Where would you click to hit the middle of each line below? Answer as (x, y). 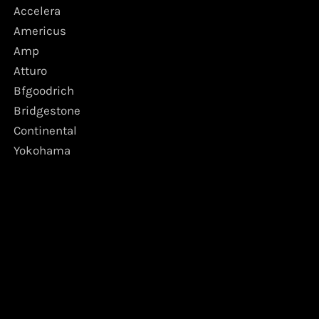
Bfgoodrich (44, 90)
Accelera (37, 10)
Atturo (30, 70)
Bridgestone (47, 110)
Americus (40, 30)
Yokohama (42, 150)
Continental (45, 130)
